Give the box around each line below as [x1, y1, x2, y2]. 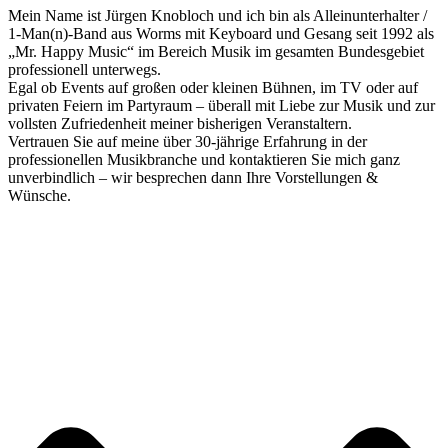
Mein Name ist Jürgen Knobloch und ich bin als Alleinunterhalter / [8, 6, 427, 24]
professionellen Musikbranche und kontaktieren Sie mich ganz [8, 150, 400, 168]
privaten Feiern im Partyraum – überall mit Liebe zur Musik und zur [8, 96, 435, 114]
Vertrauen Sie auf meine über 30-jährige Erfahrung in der [8, 132, 367, 150]
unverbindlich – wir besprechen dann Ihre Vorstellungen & [8, 168, 378, 186]
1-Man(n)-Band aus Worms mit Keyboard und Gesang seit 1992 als [8, 24, 434, 42]
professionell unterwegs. [8, 60, 161, 78]
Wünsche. [8, 186, 71, 204]
